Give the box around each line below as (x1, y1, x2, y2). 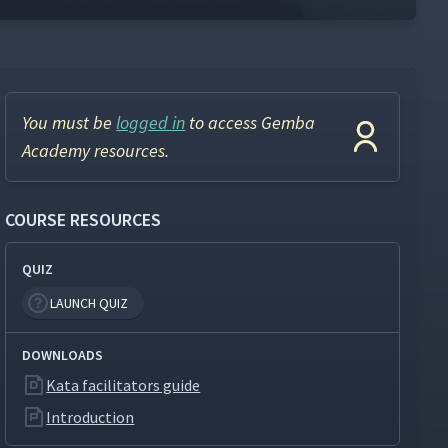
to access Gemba (185, 111, 316, 134)
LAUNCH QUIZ (50, 294, 129, 312)
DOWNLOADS (22, 346, 104, 364)
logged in (116, 111, 186, 134)
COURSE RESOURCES (5, 208, 162, 231)
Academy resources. (22, 139, 170, 162)
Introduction (46, 407, 135, 427)
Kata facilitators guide (46, 375, 201, 395)
